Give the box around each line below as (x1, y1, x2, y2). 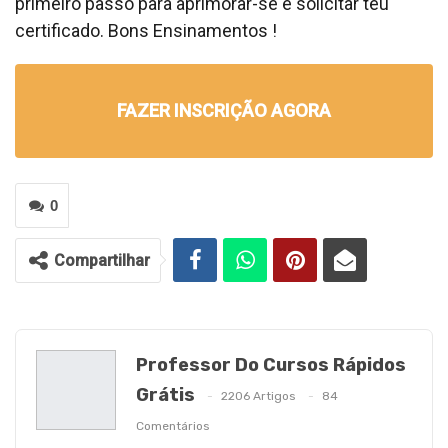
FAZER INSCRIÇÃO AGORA (117, 99, 331, 121)
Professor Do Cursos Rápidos (136, 353, 406, 376)
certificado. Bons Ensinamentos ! (15, 19, 277, 41)
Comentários (136, 419, 210, 434)
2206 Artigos (221, 389, 296, 404)
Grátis (136, 383, 195, 406)
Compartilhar (54, 250, 150, 270)
